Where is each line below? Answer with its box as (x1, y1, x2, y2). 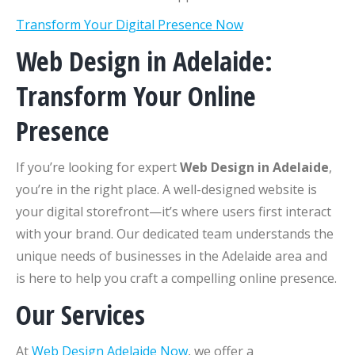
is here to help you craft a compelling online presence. (16, 269, 337, 287)
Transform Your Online (16, 77, 256, 114)
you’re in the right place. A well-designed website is (16, 180, 317, 198)
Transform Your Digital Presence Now (16, 15, 243, 33)
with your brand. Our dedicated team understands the (16, 224, 334, 242)
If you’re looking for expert (16, 158, 180, 176)
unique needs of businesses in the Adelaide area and (16, 246, 327, 265)
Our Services (16, 296, 145, 333)
